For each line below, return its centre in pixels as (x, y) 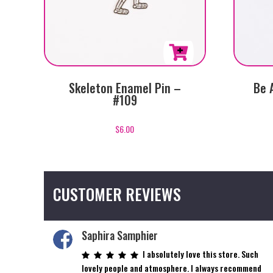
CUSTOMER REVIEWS (117, 194)
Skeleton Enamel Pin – (125, 88)
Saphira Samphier (120, 235)
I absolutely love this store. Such (201, 253)
